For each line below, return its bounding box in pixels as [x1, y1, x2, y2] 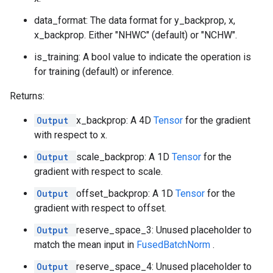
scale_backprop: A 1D [76, 151, 172, 163]
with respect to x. [34, 129, 107, 141]
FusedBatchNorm [136, 239, 213, 250]
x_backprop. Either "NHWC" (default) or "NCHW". [34, 29, 237, 41]
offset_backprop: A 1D [76, 188, 175, 199]
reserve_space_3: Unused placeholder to [76, 224, 252, 236]
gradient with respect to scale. [34, 166, 163, 177]
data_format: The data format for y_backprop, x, [34, 15, 235, 26]
